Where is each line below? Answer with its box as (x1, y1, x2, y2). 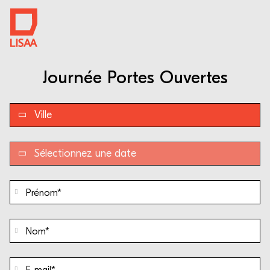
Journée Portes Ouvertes (42, 67, 228, 88)
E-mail (10, 257, 40, 267)
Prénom (10, 180, 48, 190)
